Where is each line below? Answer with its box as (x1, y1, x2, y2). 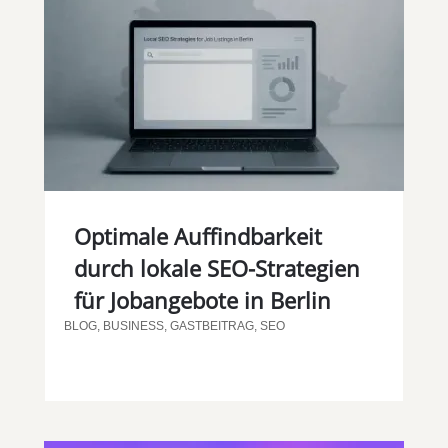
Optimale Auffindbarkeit (73, 220, 322, 251)
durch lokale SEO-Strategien (73, 252, 360, 283)
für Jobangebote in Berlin (73, 284, 331, 315)
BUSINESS (102, 318, 164, 333)
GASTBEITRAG (169, 318, 254, 333)
